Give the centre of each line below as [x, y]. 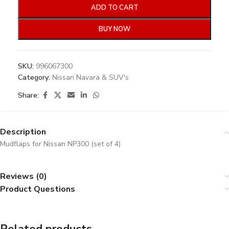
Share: [28, 95]
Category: [34, 77]
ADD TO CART [114, 8]
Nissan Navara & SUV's [90, 77]
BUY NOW [114, 29]
